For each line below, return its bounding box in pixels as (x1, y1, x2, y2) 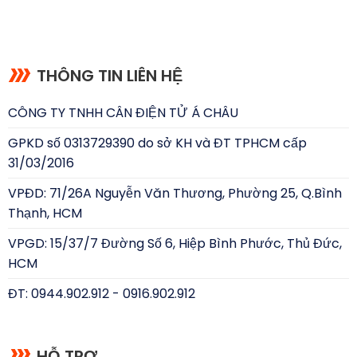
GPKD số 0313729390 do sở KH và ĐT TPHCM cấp (7, 133, 307, 152)
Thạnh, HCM (7, 203, 82, 222)
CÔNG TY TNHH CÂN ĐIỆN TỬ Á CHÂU (7, 103, 238, 122)
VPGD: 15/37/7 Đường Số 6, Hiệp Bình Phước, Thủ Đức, (7, 233, 342, 253)
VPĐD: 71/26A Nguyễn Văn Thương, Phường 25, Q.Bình (7, 183, 342, 202)
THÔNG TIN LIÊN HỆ (36, 64, 182, 87)
